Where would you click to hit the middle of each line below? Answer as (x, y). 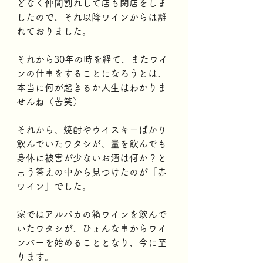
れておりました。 (54, 31)
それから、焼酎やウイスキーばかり (92, 130)
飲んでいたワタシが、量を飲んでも (92, 144)
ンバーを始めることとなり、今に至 (92, 242)
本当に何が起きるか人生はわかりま (92, 87)
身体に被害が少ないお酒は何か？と (92, 158)
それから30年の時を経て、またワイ (92, 59)
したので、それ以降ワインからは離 (92, 17)
